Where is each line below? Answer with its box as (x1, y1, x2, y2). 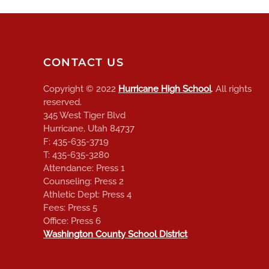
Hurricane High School (118, 83, 211, 95)
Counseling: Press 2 (43, 176, 124, 187)
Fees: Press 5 (43, 202, 97, 214)
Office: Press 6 (43, 216, 101, 227)
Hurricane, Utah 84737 (43, 123, 134, 134)
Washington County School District (43, 229, 187, 240)
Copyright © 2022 (43, 83, 118, 95)
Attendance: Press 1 (43, 163, 125, 174)
